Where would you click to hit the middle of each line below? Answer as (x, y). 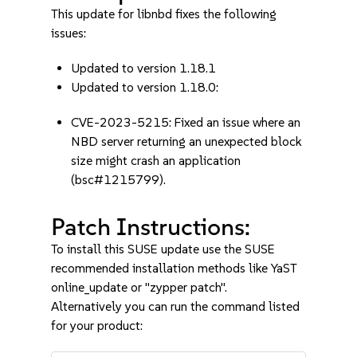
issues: (69, 33)
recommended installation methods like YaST (175, 268)
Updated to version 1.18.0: (145, 87)
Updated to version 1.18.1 (144, 68)
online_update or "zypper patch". (139, 287)
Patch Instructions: (151, 227)
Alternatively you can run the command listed (176, 306)
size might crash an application (156, 161)
